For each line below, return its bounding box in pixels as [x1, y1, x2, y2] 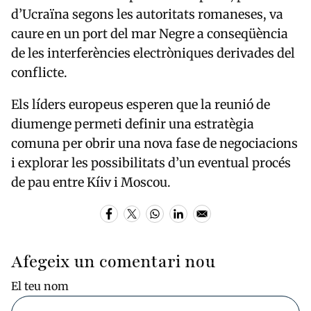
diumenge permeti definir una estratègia [11, 115, 254, 132]
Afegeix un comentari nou [11, 250, 215, 274]
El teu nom [11, 278, 69, 293]
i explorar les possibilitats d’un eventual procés [11, 154, 291, 171]
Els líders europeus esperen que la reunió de [11, 96, 270, 112]
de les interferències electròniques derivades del [11, 44, 295, 61]
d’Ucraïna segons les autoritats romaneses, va [11, 6, 283, 22]
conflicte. [11, 64, 67, 81]
